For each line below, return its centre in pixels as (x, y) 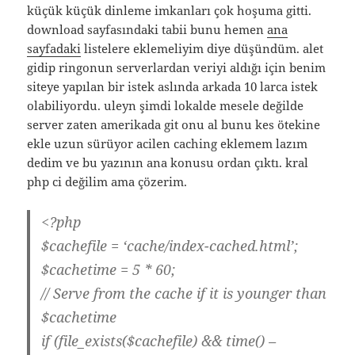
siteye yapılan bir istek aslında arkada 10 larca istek (173, 87)
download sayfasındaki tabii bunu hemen (147, 30)
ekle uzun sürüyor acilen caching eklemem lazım (168, 144)
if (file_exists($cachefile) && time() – (159, 341)
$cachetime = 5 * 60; (109, 270)
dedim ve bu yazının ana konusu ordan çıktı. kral (168, 163)
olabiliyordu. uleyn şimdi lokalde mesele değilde (166, 106)
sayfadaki (54, 49)
